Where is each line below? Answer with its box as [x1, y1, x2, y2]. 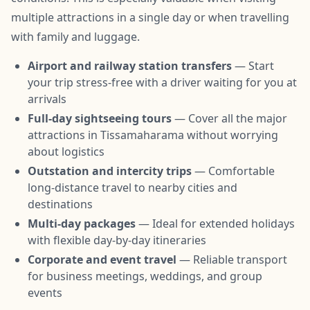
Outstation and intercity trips [28, 163, 192, 179]
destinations [28, 197, 93, 212]
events [28, 285, 62, 301]
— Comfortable [192, 163, 275, 179]
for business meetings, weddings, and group [28, 268, 262, 284]
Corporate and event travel [28, 252, 176, 268]
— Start [232, 58, 274, 74]
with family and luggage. [11, 29, 140, 45]
